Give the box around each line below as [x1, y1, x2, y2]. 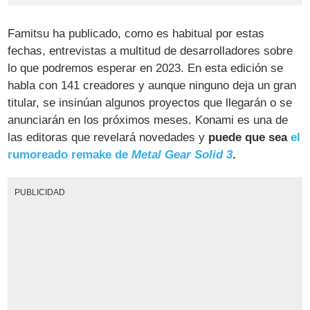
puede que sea [208, 130, 291, 144]
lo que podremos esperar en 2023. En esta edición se [8, 61, 284, 75]
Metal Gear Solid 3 [131, 147, 233, 161]
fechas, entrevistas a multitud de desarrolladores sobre [8, 44, 293, 57]
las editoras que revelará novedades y [8, 130, 209, 144]
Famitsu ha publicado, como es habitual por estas [8, 26, 265, 40]
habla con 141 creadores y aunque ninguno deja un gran [8, 78, 297, 92]
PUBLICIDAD [14, 188, 65, 197]
